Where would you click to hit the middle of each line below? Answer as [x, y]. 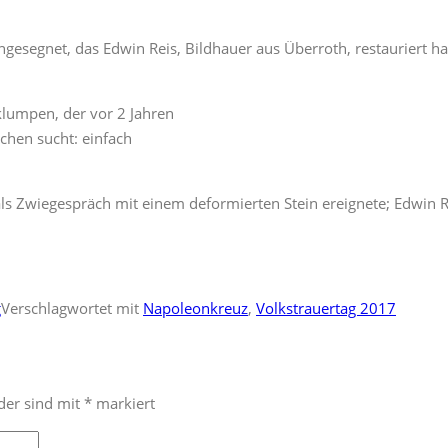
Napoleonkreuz [195, 307]
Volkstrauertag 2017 [326, 307]
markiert [123, 402]
